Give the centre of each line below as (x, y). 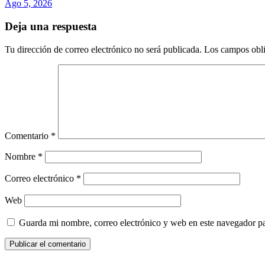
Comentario (28, 135)
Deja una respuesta (51, 26)
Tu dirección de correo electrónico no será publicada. (103, 49)
